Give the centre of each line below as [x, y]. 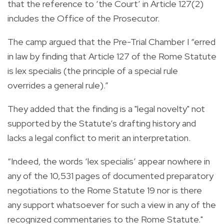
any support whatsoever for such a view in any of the [112, 204]
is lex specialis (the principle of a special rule [93, 70]
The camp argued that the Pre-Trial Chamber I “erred [111, 41]
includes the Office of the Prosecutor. [83, 18]
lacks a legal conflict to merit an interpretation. [99, 137]
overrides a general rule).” [58, 85]
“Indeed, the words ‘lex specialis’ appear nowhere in [109, 161]
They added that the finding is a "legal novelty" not [106, 108]
